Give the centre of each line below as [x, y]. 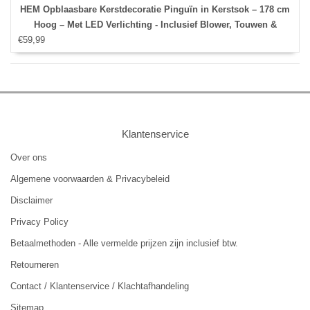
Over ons [29, 158]
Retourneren [35, 265]
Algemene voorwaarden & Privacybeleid [90, 179]
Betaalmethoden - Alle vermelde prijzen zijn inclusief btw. [124, 244]
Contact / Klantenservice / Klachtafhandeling [100, 286]
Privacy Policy [39, 222]
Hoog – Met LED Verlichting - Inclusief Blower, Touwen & [155, 25]
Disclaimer [31, 201]
